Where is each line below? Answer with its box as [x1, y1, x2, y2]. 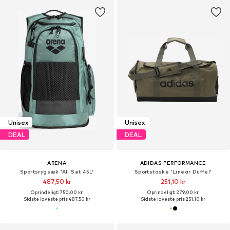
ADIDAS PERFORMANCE [140, 160, 206, 166]
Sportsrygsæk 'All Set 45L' [20, 168, 94, 175]
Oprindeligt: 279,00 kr [147, 189, 199, 196]
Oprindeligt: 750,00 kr [31, 189, 83, 196]
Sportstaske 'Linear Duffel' [134, 168, 212, 175]
